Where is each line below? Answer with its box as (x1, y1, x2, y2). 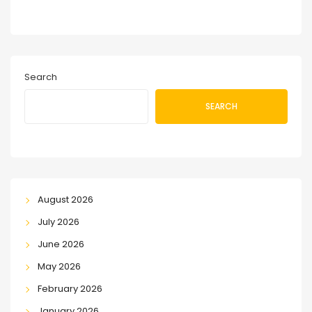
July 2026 (37, 215, 79, 229)
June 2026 (37, 237, 84, 251)
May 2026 (37, 260, 81, 274)
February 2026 (37, 282, 102, 296)
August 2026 (37, 193, 93, 207)
